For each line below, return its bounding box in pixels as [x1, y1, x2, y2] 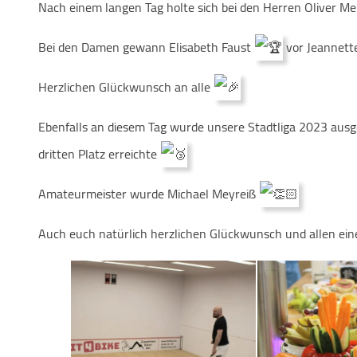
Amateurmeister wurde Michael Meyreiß [38, 181, 259, 206]
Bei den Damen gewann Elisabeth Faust [38, 34, 254, 59]
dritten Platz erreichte [38, 141, 160, 166]
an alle [175, 74, 214, 99]
